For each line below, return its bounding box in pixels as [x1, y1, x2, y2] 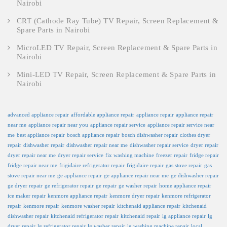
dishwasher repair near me [66, 142, 128, 148]
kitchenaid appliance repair [117, 203, 180, 209]
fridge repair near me [8, 163, 57, 169]
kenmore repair [23, 203, 59, 209]
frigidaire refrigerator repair [59, 163, 125, 169]
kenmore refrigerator [162, 193, 211, 199]
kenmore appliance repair [48, 193, 107, 199]
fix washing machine [105, 153, 154, 159]
